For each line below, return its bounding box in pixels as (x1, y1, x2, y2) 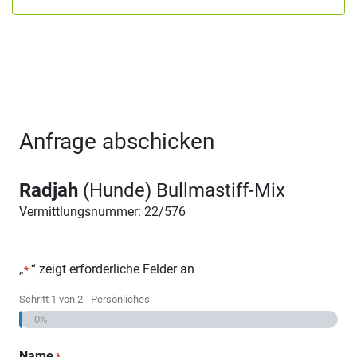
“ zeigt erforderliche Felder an (30, 261, 194, 277)
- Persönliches (83, 292, 150, 305)
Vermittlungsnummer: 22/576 (19, 203, 186, 219)
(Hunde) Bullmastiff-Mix (78, 178, 285, 202)
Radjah (19, 178, 78, 202)
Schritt (19, 292, 51, 305)
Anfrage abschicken (19, 127, 214, 155)
